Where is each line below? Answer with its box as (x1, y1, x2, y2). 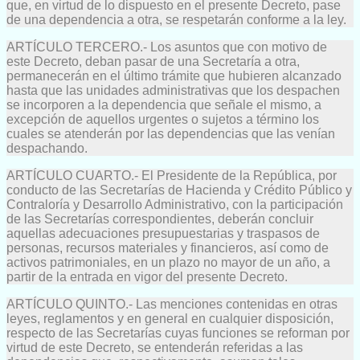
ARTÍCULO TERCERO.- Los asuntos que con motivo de (6, 39, 327, 54)
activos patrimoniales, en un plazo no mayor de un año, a (6, 255, 330, 269)
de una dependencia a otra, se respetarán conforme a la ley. (6, 12, 346, 27)
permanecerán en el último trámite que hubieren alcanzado (6, 68, 342, 83)
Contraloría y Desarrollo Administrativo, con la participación (6, 197, 343, 211)
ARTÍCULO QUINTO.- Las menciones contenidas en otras (6, 297, 337, 311)
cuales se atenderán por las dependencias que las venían (6, 126, 335, 141)
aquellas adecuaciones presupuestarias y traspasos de (6, 226, 320, 240)
